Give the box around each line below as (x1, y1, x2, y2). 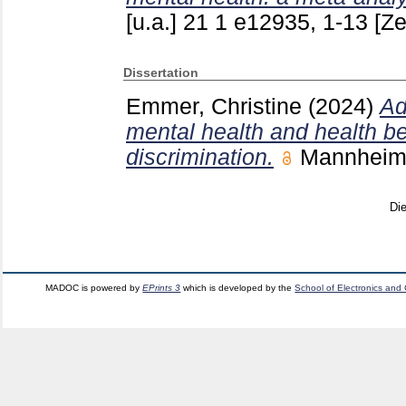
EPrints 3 (142, 282, 181, 293)
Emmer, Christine (126, 94, 302, 120)
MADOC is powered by (45, 282, 143, 293)
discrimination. (126, 145, 274, 170)
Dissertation (123, 64, 198, 80)
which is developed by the (180, 282, 295, 293)
